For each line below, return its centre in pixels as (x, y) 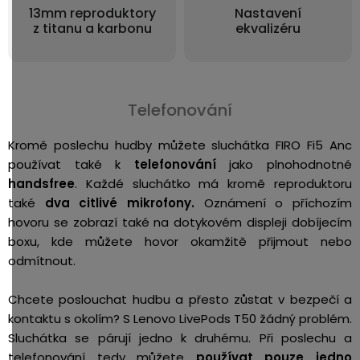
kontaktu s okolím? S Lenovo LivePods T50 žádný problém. (180, 318)
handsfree (41, 183)
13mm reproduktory (92, 13)
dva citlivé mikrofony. (124, 202)
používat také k (71, 164)
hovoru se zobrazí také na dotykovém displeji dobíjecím (180, 222)
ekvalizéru (268, 28)
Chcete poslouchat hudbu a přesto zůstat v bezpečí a (180, 299)
